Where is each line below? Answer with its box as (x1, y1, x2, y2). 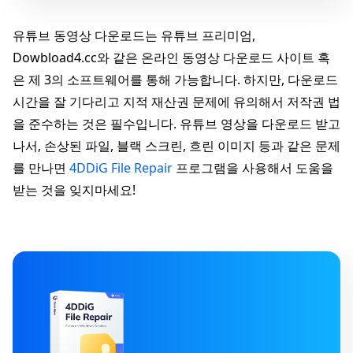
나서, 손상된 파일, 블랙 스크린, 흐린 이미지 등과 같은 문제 (13, 137, 340, 155)
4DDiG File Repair (69, 159, 173, 177)
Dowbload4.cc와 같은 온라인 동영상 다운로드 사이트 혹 (13, 49, 330, 67)
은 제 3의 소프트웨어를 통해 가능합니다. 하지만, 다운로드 (13, 71, 338, 89)
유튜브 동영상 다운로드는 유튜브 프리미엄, (13, 27, 255, 45)
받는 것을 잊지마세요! (13, 181, 136, 199)
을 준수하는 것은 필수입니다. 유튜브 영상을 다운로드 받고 (13, 115, 340, 133)
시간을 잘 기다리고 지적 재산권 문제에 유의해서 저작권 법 (13, 93, 340, 111)
